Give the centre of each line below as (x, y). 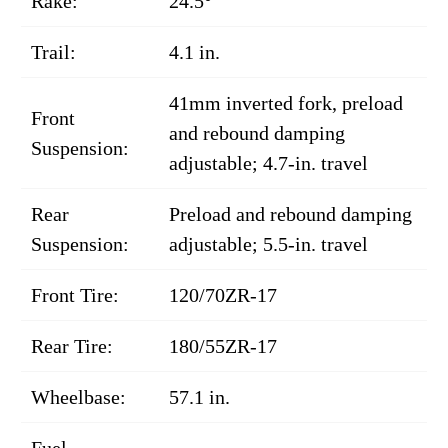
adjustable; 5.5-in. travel (268, 244)
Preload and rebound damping (290, 214)
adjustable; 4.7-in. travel (268, 163)
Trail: (53, 52)
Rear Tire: (72, 346)
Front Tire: (75, 295)
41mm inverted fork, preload (286, 103)
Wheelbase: (78, 397)
